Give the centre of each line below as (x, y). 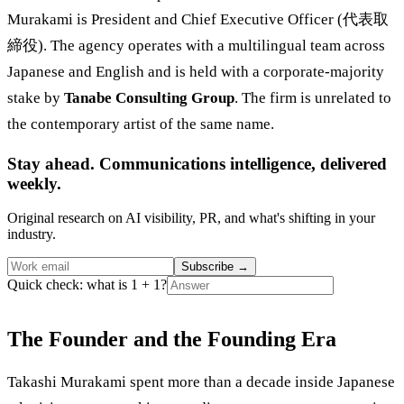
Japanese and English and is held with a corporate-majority (196, 71)
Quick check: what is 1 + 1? (87, 285)
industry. (32, 234)
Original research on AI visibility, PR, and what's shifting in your (191, 218)
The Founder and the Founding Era (172, 340)
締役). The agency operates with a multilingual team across (196, 45)
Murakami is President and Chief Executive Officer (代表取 (198, 19)
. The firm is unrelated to (313, 97)
